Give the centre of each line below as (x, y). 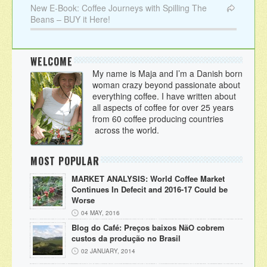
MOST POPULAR (65, 161)
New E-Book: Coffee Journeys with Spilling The (119, 7)
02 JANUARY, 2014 (108, 251)
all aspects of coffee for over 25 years (163, 107)
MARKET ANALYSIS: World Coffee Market (148, 178)
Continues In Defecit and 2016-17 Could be (150, 189)
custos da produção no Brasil (126, 238)
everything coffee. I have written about (164, 96)
